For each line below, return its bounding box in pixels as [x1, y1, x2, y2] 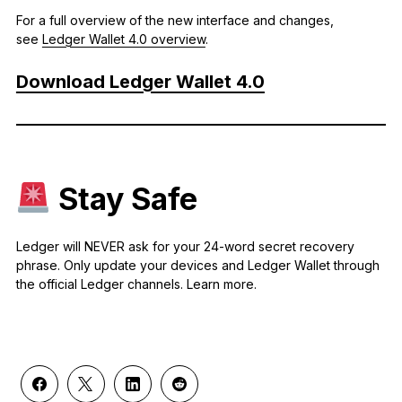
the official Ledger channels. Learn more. [15, 276, 257, 293]
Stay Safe [50, 180, 197, 218]
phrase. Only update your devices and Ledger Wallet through [15, 258, 380, 274]
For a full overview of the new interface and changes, [15, 13, 334, 29]
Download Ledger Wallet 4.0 [15, 71, 265, 93]
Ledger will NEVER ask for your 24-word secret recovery [15, 239, 354, 255]
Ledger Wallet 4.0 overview [41, 31, 205, 48]
